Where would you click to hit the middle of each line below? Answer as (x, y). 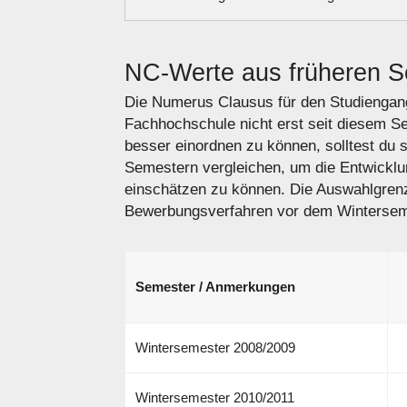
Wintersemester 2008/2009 (215, 347)
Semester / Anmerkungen (215, 286)
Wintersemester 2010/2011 (214, 397)
